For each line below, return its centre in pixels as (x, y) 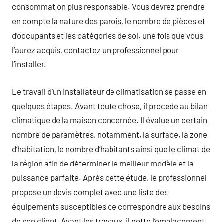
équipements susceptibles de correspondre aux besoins (111, 206)
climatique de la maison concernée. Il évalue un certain (110, 120)
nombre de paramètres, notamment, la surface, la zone (110, 134)
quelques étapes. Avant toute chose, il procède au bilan (110, 105)
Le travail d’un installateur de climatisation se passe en (109, 91)
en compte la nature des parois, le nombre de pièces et (109, 21)
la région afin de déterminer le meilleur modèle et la (103, 163)
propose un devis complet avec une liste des (90, 192)
